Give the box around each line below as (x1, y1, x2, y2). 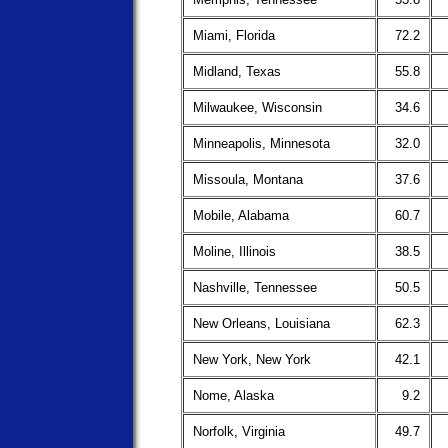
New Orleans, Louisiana (193, 316, 330, 331)
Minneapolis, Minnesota (193, 136, 330, 151)
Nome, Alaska (193, 388, 274, 403)
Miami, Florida (193, 28, 275, 43)
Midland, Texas (193, 64, 281, 79)
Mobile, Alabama (193, 208, 289, 223)
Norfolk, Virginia (193, 424, 285, 439)
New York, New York (193, 352, 311, 367)
